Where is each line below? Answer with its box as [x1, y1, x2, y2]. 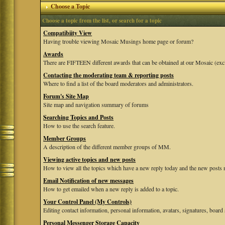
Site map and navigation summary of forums [43, 100, 149, 108]
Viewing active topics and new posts [43, 155, 136, 164]
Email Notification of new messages [43, 176, 134, 185]
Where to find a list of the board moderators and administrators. [43, 79, 194, 87]
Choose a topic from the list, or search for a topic [42, 17, 162, 25]
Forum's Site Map [43, 92, 89, 100]
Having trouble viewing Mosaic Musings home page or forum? [43, 37, 194, 45]
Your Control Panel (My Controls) [43, 197, 132, 206]
